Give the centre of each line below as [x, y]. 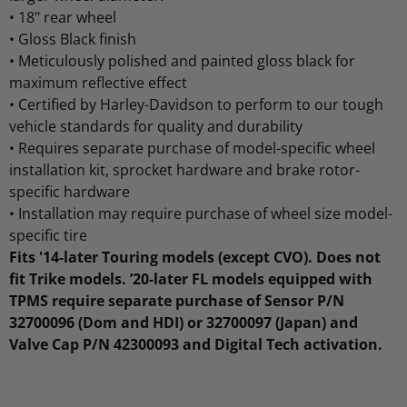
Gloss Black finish [77, 39]
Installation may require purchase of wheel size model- [205, 213]
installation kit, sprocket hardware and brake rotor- [184, 169]
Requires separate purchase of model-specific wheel [197, 148]
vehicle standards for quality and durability [156, 126]
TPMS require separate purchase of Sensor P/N [177, 300]
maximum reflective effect [98, 82]
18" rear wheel [67, 17]
